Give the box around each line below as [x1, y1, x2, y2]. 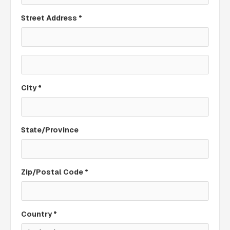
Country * [21, 210, 57, 218]
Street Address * [21, 14, 82, 22]
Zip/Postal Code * [21, 168, 88, 176]
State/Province [21, 126, 79, 134]
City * [21, 84, 42, 92]
